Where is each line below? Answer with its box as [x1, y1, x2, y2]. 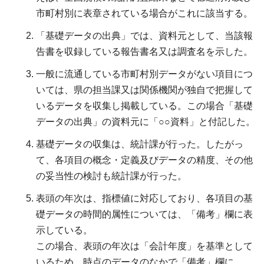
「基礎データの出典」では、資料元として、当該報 [36, 31, 253, 41]
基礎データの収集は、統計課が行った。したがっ [36, 139, 243, 150]
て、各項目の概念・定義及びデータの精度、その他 [36, 155, 253, 166]
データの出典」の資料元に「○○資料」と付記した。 [36, 117, 255, 127]
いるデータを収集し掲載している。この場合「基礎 [36, 101, 253, 111]
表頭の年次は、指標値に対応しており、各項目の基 [36, 193, 253, 204]
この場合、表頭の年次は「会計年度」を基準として [36, 241, 253, 252]
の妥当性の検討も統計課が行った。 [36, 171, 187, 181]
